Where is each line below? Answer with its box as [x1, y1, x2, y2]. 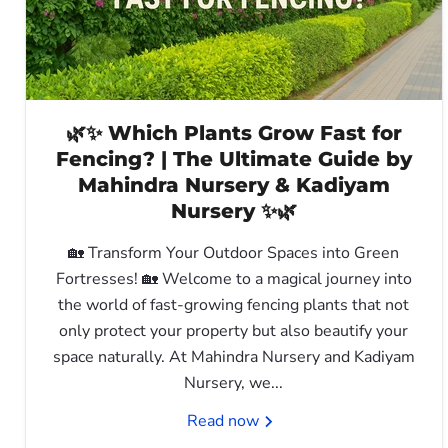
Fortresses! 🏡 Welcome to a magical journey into [55, 267, 412, 290]
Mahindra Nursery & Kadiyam [77, 172, 390, 197]
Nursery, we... [184, 371, 284, 394]
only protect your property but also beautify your [59, 319, 409, 342]
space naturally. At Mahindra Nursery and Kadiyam [52, 345, 415, 368]
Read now [186, 409, 263, 432]
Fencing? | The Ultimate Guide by [55, 146, 412, 171]
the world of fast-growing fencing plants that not [58, 293, 410, 316]
